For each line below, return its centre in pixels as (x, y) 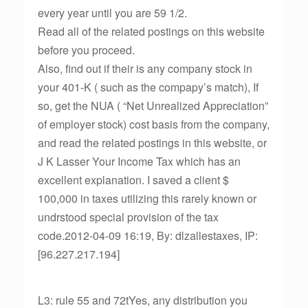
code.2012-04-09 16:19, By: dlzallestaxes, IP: (148, 235)
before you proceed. (86, 50)
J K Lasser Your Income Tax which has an (139, 161)
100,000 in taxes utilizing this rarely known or (147, 198)
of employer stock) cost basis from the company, (154, 124)
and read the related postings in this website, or (152, 143)
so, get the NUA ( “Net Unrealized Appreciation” (153, 106)
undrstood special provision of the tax (128, 217)
